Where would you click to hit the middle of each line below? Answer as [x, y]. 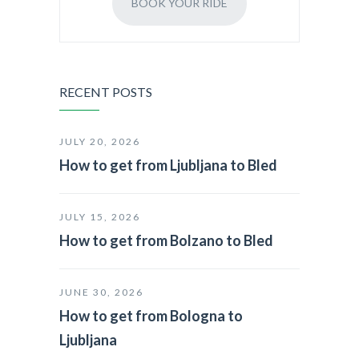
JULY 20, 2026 [100, 141]
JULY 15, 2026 [100, 216]
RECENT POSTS [106, 91]
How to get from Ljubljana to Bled [168, 165]
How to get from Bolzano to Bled [166, 240]
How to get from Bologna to [151, 315]
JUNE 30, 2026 [101, 292]
